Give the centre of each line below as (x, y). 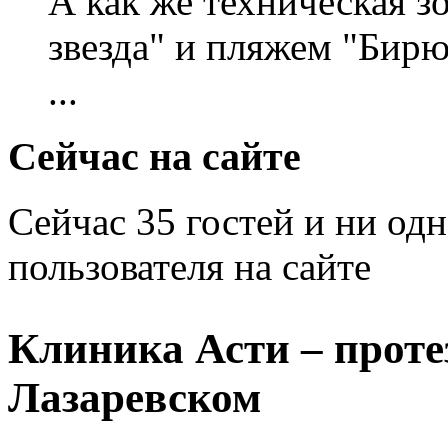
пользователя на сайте (189, 266)
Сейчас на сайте (154, 156)
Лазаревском (134, 398)
